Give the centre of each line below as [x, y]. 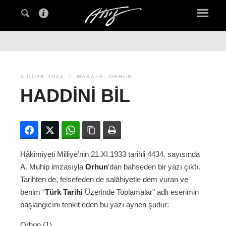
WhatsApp [96, 130]
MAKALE [90, 77]
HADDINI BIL [75, 96]
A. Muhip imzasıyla [53, 167]
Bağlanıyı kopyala [129, 130]
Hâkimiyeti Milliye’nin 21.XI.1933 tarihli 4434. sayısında [110, 154]
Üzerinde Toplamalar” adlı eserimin [141, 192]
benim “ [33, 192]
